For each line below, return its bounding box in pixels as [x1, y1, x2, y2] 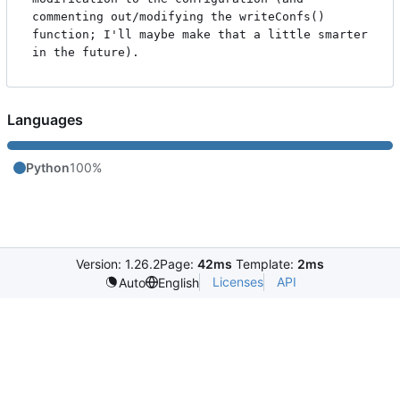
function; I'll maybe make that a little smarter [32, 28, 368, 42]
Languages [7, 110, 83, 129]
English [157, 274, 199, 290]
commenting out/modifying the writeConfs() [32, 10, 325, 24]
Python [26, 159, 70, 175]
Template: [232, 256, 297, 271]
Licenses [212, 274, 263, 289]
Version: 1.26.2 [76, 256, 160, 271]
